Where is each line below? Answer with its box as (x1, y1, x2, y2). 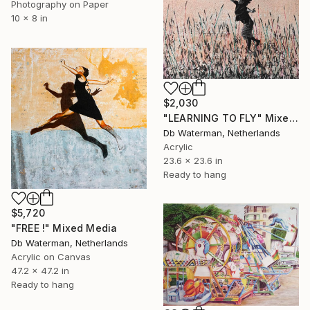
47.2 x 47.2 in (11, 265, 69, 277)
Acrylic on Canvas (11, 251, 91, 263)
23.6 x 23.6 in (163, 154, 223, 166)
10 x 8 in (11, 12, 48, 24)
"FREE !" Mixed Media (11, 222, 118, 235)
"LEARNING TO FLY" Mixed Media (289, 111, 298, 124)
